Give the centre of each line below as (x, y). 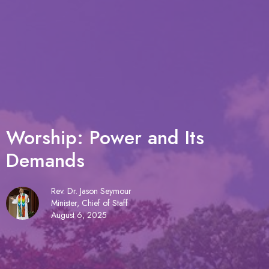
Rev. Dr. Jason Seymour (91, 191)
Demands (45, 161)
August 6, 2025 (79, 215)
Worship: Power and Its (105, 138)
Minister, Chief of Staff (89, 203)
